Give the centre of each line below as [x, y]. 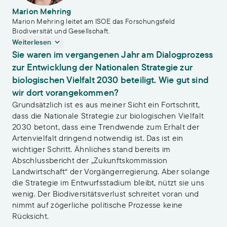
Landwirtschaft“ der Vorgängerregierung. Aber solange [111, 171]
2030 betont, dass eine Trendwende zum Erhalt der [106, 127]
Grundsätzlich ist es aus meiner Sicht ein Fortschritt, [106, 104]
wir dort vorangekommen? [66, 92]
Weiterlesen [32, 42]
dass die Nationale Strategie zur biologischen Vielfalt [108, 116]
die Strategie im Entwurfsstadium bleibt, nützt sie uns [108, 182]
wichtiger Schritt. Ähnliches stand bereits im [91, 149]
